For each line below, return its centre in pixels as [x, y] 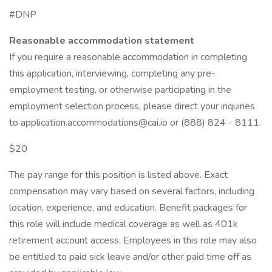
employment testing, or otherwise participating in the [120, 90]
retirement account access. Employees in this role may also [133, 240]
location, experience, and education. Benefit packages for [128, 208]
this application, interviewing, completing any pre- [112, 73]
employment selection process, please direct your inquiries [132, 106]
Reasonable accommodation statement [102, 41]
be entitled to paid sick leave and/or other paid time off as [130, 257]
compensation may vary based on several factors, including [132, 191]
